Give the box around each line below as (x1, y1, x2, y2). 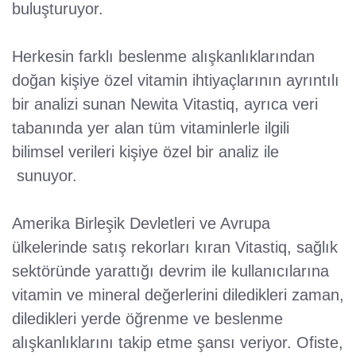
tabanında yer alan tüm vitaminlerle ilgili (12, 119, 289, 137)
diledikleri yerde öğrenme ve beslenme (12, 310, 283, 328)
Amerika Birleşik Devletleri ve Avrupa (12, 215, 270, 233)
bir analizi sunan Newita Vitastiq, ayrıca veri (12, 95, 318, 114)
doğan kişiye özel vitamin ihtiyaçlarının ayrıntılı (12, 72, 339, 90)
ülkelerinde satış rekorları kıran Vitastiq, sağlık (12, 238, 338, 257)
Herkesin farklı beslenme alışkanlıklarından (12, 48, 315, 66)
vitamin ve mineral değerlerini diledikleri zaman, (12, 286, 344, 304)
